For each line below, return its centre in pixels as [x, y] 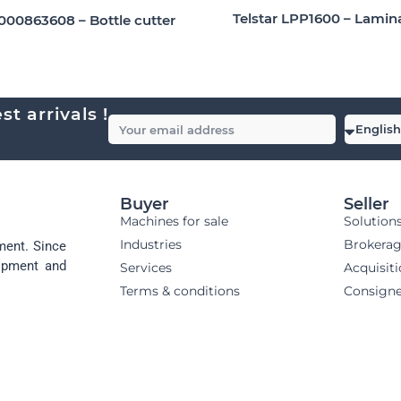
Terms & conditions [180, 291]
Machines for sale [174, 222]
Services [146, 268]
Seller [367, 205]
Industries [151, 245]
